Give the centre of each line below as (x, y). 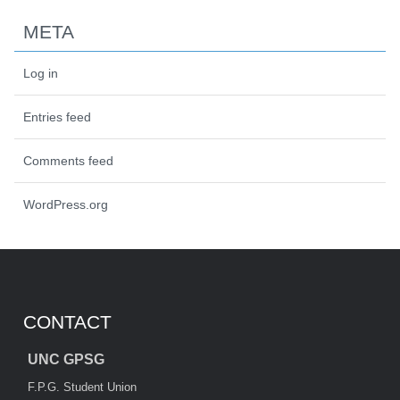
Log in (41, 73)
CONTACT (67, 321)
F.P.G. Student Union (82, 387)
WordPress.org (66, 204)
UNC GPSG (66, 359)
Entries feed (57, 117)
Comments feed (68, 160)
